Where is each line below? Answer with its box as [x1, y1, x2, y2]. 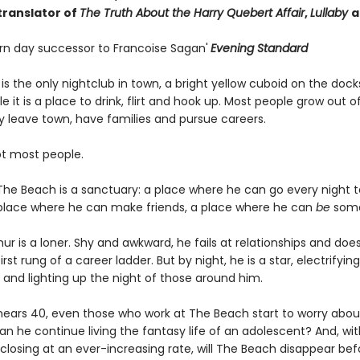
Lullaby [309, 5, 351, 21]
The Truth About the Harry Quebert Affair [79, 5, 305, 21]
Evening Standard [210, 40, 308, 56]
